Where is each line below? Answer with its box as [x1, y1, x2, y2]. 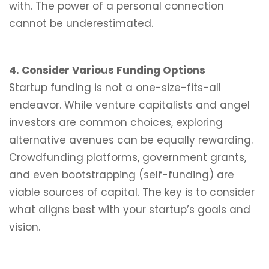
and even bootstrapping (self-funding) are [9, 168, 234, 182]
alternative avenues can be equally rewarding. [9, 133, 253, 147]
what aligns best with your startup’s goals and [9, 202, 250, 217]
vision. [9, 220, 40, 234]
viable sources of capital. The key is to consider [9, 185, 255, 199]
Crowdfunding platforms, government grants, [9, 150, 246, 165]
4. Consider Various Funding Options [9, 63, 205, 77]
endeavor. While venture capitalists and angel [9, 98, 250, 112]
